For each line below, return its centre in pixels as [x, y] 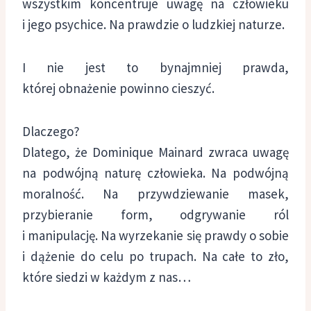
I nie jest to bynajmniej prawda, [155, 67]
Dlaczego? [51, 131]
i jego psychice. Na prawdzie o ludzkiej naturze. [153, 24]
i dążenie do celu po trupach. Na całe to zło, [155, 256]
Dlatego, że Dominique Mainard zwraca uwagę [155, 152]
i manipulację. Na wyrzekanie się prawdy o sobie [155, 235]
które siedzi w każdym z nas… [107, 277]
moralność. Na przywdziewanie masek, [155, 193]
